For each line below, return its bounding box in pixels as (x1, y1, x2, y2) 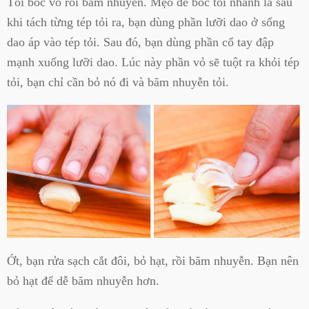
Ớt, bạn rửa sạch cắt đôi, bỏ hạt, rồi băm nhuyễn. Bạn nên (7, 253, 299, 268)
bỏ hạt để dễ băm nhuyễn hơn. (7, 273, 159, 288)
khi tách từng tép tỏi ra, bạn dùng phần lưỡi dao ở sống (7, 14, 285, 29)
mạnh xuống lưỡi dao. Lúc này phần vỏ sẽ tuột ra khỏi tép (7, 54, 299, 69)
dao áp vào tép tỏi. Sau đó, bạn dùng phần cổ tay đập (7, 34, 274, 49)
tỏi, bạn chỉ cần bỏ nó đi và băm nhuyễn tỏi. (7, 74, 229, 89)
